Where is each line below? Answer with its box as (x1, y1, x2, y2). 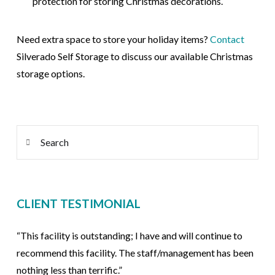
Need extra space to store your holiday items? (16, 33, 210, 45)
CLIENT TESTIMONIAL (16, 196, 141, 211)
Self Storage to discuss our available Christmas (57, 50, 253, 63)
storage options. (16, 68, 85, 80)
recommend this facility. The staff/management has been (16, 247, 254, 259)
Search (15, 127, 44, 139)
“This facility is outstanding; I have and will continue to (16, 230, 242, 242)
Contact (209, 33, 244, 45)
